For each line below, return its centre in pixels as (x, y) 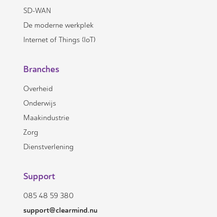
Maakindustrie (46, 118)
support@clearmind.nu (60, 210)
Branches (41, 69)
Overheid (38, 89)
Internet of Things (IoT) (59, 40)
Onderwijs (40, 103)
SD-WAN (37, 11)
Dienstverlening (48, 147)
